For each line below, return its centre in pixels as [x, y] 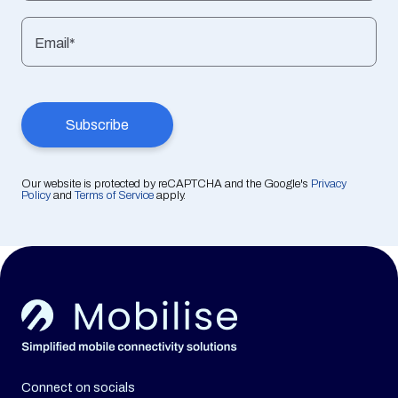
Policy [36, 196]
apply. [170, 196]
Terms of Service [114, 196]
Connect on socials [78, 388]
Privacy [329, 184]
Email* [55, 44]
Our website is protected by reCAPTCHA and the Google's [166, 184]
